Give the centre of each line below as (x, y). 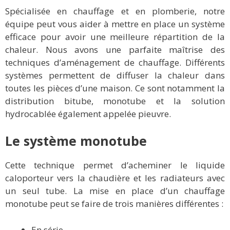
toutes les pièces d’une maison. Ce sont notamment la (115, 88)
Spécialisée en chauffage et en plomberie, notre (115, 11)
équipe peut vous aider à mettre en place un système (115, 24)
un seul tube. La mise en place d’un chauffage (115, 191)
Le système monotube (76, 141)
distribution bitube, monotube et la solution (115, 101)
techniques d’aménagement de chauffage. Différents (115, 62)
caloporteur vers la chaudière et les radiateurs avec (115, 178)
